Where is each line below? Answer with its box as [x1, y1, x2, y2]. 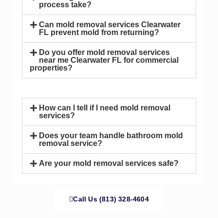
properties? [30, 64, 73, 73]
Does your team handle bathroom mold [39, 131, 183, 140]
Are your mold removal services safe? [39, 159, 179, 168]
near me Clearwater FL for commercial [39, 56, 179, 65]
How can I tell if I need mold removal [39, 104, 171, 112]
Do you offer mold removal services [39, 48, 170, 57]
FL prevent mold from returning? [39, 28, 160, 37]
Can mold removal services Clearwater [39, 20, 181, 29]
